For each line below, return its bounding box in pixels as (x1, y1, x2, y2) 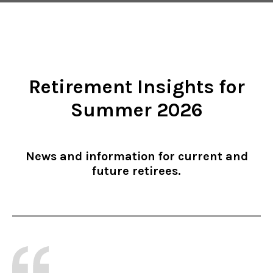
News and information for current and (25, 149, 248, 163)
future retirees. (92, 163, 181, 178)
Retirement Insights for (28, 75, 245, 98)
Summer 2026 (70, 98, 203, 121)
